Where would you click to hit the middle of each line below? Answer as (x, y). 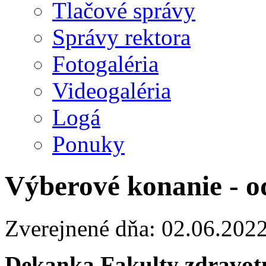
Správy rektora (121, 37)
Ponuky (88, 144)
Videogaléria (112, 91)
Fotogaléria (105, 64)
